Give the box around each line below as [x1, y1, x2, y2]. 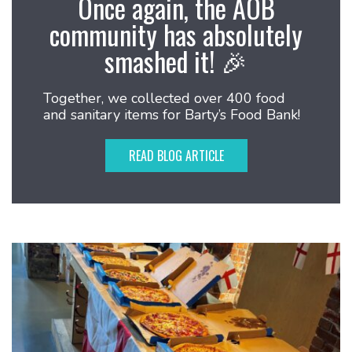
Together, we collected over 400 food [43, 89, 285, 108]
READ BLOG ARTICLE [128, 146, 224, 165]
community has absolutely [49, 14, 302, 54]
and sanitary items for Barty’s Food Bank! [43, 105, 300, 124]
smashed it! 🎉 [104, 41, 247, 81]
